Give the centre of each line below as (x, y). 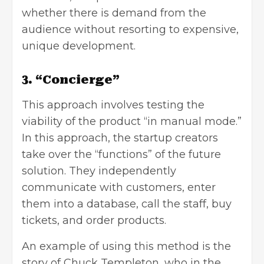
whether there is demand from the (114, 13)
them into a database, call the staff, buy (127, 204)
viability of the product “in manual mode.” (132, 121)
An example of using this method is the (126, 246)
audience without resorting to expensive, (130, 29)
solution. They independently (99, 171)
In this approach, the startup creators (120, 138)
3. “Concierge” (71, 79)
